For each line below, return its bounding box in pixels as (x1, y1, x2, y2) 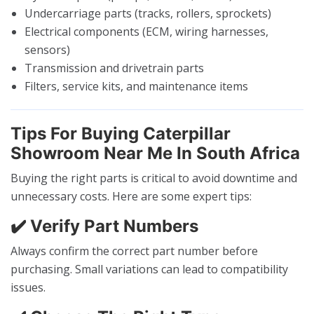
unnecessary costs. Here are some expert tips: (11, 188, 252, 204)
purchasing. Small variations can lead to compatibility (11, 261, 288, 277)
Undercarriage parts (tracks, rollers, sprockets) (25, 5, 271, 21)
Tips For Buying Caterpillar (11, 123, 231, 144)
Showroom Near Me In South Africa (11, 142, 300, 163)
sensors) (25, 41, 70, 57)
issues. (11, 279, 46, 295)
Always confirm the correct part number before (11, 243, 258, 259)
